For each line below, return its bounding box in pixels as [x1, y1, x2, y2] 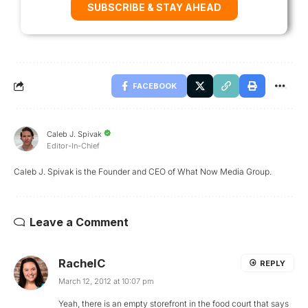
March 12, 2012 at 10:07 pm [58, 276, 154, 287]
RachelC [58, 256, 105, 271]
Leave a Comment [30, 215, 129, 230]
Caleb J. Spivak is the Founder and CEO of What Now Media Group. [14, 166, 272, 177]
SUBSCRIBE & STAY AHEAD [87, 1, 221, 14]
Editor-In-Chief [47, 140, 100, 151]
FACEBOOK [133, 81, 177, 91]
